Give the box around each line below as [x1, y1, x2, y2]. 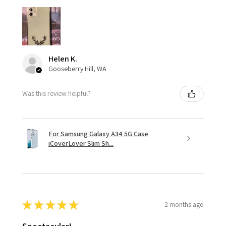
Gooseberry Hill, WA [48, 64, 106, 73]
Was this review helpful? [22, 89, 91, 98]
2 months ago [164, 200, 204, 209]
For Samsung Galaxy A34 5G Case [48, 129, 148, 138]
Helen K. [48, 53, 77, 64]
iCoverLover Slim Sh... [48, 138, 114, 148]
